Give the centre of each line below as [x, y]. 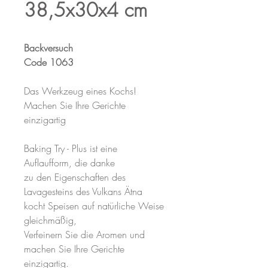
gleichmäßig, [50, 220]
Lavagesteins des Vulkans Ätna [83, 191]
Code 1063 [49, 62]
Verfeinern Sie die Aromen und [84, 234]
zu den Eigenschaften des [75, 177]
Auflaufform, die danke [69, 163]
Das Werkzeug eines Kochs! [80, 91]
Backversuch [48, 48]
